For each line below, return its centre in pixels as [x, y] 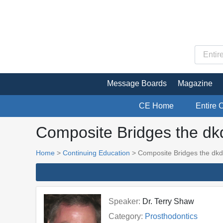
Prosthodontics [171, 216]
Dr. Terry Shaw [168, 201]
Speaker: [124, 201]
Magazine [195, 83]
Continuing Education [96, 153]
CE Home [156, 106]
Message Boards [137, 83]
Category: [125, 216]
